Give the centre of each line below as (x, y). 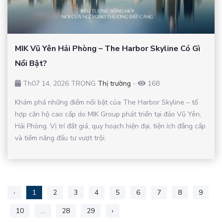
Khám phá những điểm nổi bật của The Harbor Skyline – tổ (107, 102)
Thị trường (114, 83)
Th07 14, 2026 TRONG (59, 83)
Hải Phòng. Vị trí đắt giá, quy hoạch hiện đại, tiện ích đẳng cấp (110, 126)
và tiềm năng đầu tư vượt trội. (60, 138)
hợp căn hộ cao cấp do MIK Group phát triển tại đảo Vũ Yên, (108, 114)
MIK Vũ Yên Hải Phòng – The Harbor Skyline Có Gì (108, 48)
